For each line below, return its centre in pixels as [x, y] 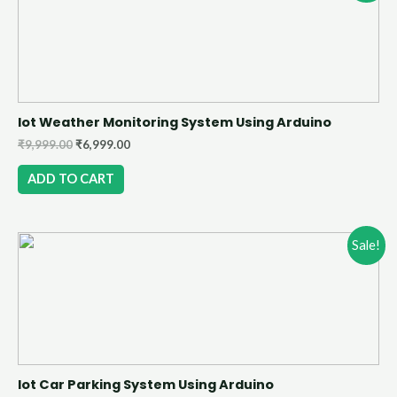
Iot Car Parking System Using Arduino [146, 385]
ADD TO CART [70, 179]
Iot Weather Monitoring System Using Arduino [175, 122]
